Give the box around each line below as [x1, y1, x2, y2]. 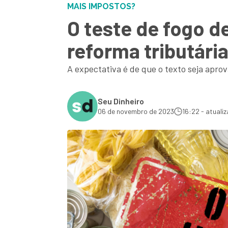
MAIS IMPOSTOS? [67, 2, 135, 11]
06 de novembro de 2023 [98, 107, 174, 116]
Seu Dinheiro [98, 96, 144, 106]
